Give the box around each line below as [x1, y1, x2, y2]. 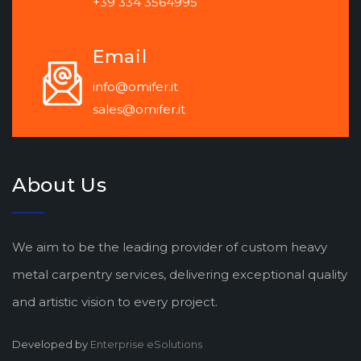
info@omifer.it [93, 79, 178, 94]
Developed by [12, 338, 90, 351]
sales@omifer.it [93, 102, 185, 117]
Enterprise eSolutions [90, 338, 202, 351]
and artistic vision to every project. [12, 294, 218, 309]
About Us [12, 173, 107, 197]
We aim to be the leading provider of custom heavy [12, 239, 327, 255]
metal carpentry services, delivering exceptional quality [12, 267, 347, 282]
